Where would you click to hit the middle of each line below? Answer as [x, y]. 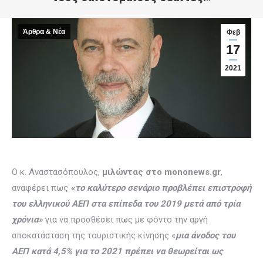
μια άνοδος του [205, 235]
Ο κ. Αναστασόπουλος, [57, 172]
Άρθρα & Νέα [44, 32]
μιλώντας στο [133, 172]
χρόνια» [27, 220]
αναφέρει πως [41, 188]
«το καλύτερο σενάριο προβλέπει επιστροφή [161, 188]
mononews [187, 172]
